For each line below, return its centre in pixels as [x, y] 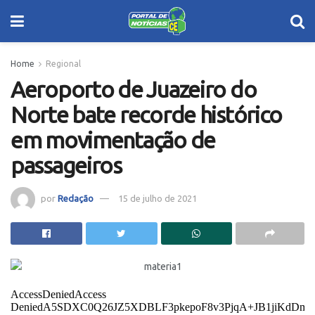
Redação [76, 198]
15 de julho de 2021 [157, 198]
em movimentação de [113, 140]
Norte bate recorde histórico [147, 115]
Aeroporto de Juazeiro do [134, 89]
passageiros [66, 165]
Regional [63, 64]
